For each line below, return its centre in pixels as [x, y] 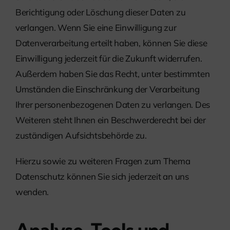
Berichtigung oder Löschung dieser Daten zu [101, 12]
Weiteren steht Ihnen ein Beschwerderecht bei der [111, 120]
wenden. [32, 191]
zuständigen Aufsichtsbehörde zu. [81, 135]
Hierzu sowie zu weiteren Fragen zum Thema [103, 161]
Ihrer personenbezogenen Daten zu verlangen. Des [113, 104]
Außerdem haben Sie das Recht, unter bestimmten [113, 73]
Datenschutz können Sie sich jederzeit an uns [102, 176]
